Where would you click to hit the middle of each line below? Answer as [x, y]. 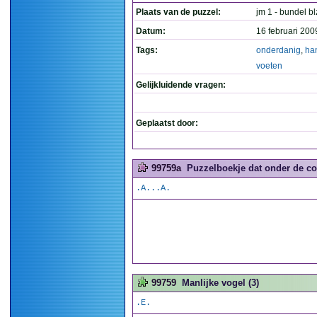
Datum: [151, 31]
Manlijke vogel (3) [220, 283]
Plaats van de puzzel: [178, 12]
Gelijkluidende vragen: [181, 85]
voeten [269, 66]
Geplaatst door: [167, 123]
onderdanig [278, 50]
